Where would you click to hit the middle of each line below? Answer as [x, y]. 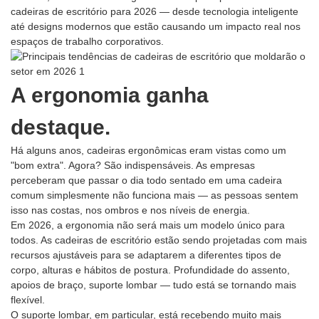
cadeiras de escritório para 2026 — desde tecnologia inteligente [155, 12]
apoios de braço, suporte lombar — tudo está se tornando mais [153, 285]
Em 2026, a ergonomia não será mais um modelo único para [148, 225]
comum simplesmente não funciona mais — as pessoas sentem [155, 195]
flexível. [28, 300]
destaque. [61, 127]
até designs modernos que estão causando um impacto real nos [156, 27]
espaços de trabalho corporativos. [87, 42]
